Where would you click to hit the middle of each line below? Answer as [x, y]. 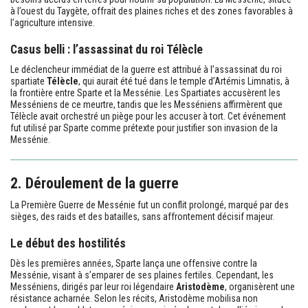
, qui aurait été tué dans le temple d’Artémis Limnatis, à [184, 81]
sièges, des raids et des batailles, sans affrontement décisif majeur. [142, 216]
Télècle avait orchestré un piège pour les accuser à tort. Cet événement [148, 116]
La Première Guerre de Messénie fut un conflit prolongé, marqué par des [150, 205]
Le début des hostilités [68, 243]
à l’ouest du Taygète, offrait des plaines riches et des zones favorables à [152, 11]
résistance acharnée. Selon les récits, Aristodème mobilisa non [134, 298]
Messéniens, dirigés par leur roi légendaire [93, 286]
